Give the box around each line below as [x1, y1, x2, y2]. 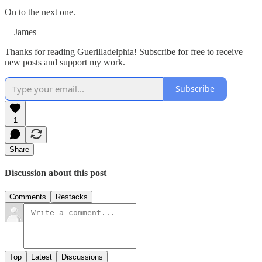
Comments [9, 192, 46, 202]
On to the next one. [5, 6, 75, 17]
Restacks [56, 192, 88, 202]
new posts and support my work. [5, 57, 125, 67]
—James [5, 26, 36, 37]
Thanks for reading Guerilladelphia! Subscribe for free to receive [5, 46, 243, 57]
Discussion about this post [5, 167, 106, 178]
